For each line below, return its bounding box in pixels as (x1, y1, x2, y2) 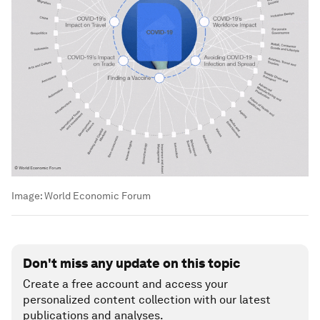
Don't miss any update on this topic (23, 255, 240, 271)
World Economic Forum (44, 189, 151, 201)
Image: (11, 189, 44, 201)
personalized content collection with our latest (23, 292, 271, 306)
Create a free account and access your (23, 276, 228, 291)
